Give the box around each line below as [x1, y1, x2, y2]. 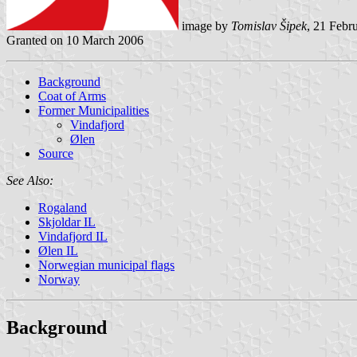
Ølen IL [38, 243, 78, 257]
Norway [38, 272, 80, 286]
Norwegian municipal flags [38, 257, 175, 272]
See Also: [6, 173, 53, 187]
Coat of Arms [38, 88, 106, 103]
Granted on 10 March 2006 [6, 33, 143, 47]
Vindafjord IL [38, 229, 108, 243]
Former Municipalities [38, 103, 149, 117]
